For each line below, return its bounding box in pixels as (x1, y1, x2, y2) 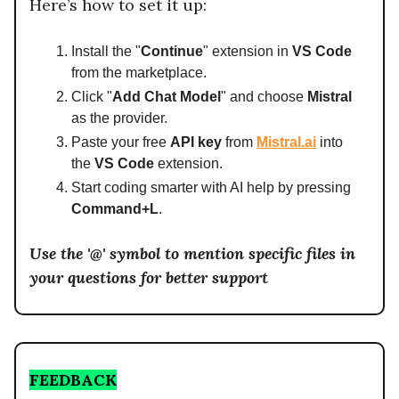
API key (170, 134, 222, 151)
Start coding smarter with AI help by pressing (71, 180, 351, 196)
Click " (71, 89, 112, 105)
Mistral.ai (256, 134, 316, 151)
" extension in (203, 44, 292, 60)
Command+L (71, 201, 159, 217)
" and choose (221, 89, 307, 105)
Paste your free (71, 134, 170, 151)
